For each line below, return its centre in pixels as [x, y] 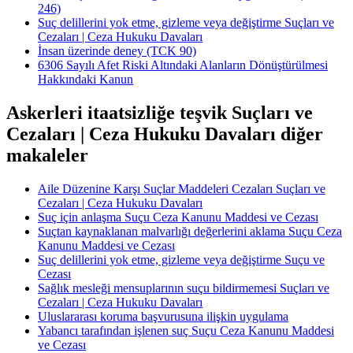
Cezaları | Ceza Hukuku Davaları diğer [165, 134]
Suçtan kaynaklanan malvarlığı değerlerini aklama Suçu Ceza [190, 232]
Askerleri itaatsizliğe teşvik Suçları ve [160, 113]
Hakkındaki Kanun [85, 80]
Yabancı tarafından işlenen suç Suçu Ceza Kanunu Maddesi [186, 331]
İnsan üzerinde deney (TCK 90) [117, 51]
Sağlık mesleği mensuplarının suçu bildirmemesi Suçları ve [184, 288]
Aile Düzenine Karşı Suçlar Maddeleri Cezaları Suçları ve [182, 189]
